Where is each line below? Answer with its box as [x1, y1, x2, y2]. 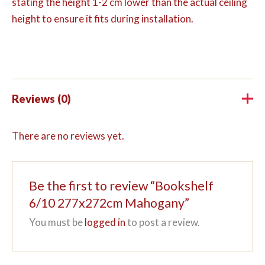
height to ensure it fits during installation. [12, 12, 193, 25]
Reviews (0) [12, 92, 71, 105]
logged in [85, 215, 126, 228]
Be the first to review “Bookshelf [29, 177, 214, 193]
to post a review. [125, 215, 201, 228]
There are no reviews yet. [12, 130, 124, 143]
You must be [29, 215, 85, 228]
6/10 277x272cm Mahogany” [29, 195, 190, 211]
